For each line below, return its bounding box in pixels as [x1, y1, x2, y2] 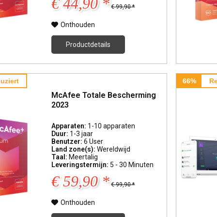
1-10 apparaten [88, 122, 136, 130]
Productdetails [66, 41, 111, 49]
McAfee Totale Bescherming [51, 90, 156, 100]
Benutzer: [51, 138, 84, 146]
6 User [84, 138, 104, 146]
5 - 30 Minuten [110, 161, 154, 169]
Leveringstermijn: [51, 161, 110, 169]
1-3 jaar [70, 130, 93, 138]
